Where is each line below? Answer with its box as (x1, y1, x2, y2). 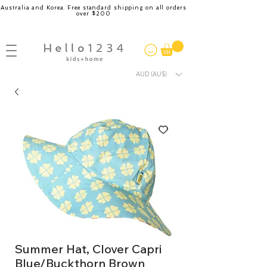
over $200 (76, 11, 111, 17)
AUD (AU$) (136, 70, 167, 79)
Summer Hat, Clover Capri (15, 241, 162, 257)
